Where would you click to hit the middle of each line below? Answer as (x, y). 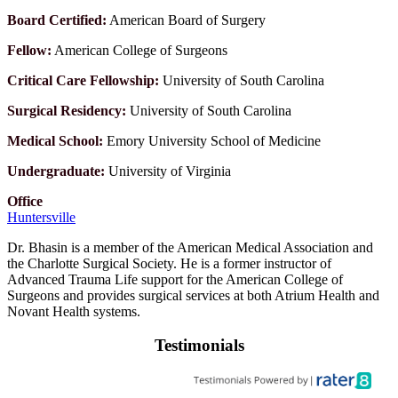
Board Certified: (57, 20)
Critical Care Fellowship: (83, 80)
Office (25, 201)
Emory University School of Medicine (212, 140)
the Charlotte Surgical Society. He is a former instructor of (169, 263)
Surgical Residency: (67, 110)
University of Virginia (168, 171)
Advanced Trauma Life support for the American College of (175, 279)
